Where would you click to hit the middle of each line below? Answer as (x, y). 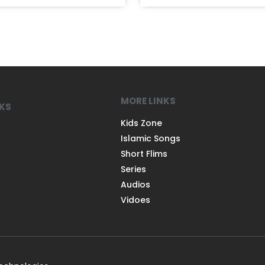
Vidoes (135, 200)
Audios (135, 184)
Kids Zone (141, 123)
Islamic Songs (151, 138)
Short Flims (144, 153)
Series (133, 169)
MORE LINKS (148, 101)
